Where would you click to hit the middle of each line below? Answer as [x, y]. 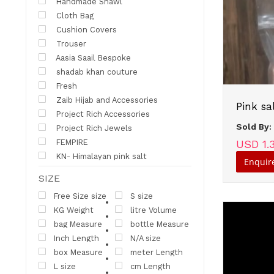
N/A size [146, 238]
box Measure [78, 252]
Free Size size [80, 196]
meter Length [157, 252]
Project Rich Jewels [93, 128]
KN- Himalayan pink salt [100, 156]
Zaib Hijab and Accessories [106, 100]
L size [65, 266]
